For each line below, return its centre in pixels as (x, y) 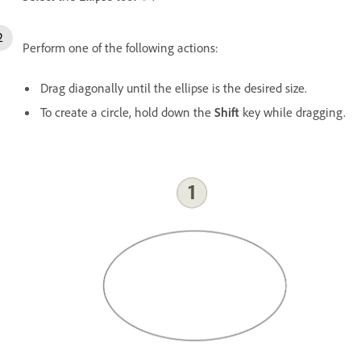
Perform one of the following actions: (120, 47)
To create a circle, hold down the (127, 112)
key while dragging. (293, 112)
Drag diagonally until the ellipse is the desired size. (174, 87)
